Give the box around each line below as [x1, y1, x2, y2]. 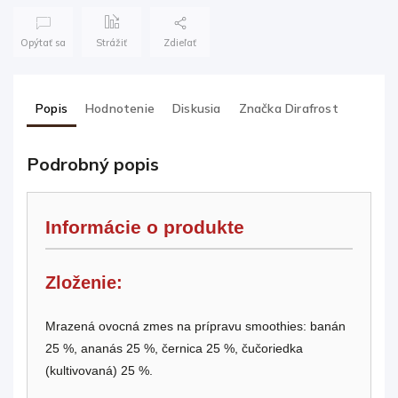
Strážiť [96, 36, 127, 50]
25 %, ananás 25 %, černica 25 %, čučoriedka [45, 341, 303, 356]
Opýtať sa [20, 36, 66, 50]
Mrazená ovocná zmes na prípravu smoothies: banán [45, 319, 346, 334]
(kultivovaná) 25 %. [45, 363, 153, 378]
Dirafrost [281, 99, 338, 116]
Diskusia [172, 99, 221, 116]
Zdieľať [163, 36, 196, 50]
